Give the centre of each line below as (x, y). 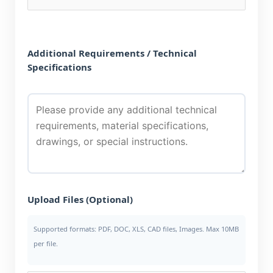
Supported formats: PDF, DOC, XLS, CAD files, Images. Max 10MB (136, 229)
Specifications (59, 67)
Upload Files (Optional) (80, 199)
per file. (46, 243)
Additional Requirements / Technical (112, 53)
